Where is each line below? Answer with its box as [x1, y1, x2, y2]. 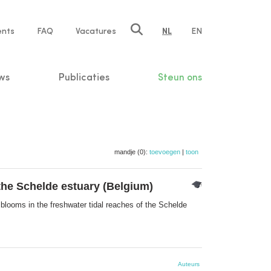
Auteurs [178, 260, 200, 267]
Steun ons [157, 73, 202, 83]
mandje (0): [114, 148, 149, 155]
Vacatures [76, 27, 116, 36]
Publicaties [58, 73, 109, 83]
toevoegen [149, 148, 180, 155]
